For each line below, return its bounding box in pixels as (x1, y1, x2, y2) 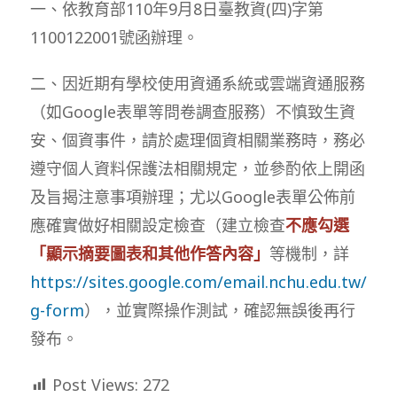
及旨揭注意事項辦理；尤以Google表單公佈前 (29, 185, 355, 207)
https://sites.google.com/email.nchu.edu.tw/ (29, 270, 367, 292)
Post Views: (51, 373, 138, 395)
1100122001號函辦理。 (29, 26, 198, 48)
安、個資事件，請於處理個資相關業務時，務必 (29, 128, 365, 151)
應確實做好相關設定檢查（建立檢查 (29, 214, 285, 236)
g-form (29, 299, 84, 321)
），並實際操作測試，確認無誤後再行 (83, 299, 355, 321)
